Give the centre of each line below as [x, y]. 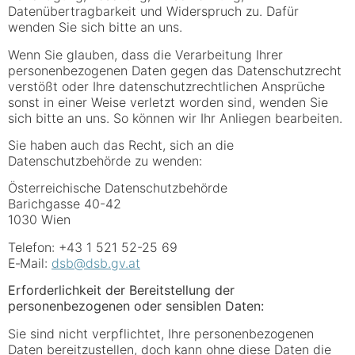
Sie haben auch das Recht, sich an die [121, 145]
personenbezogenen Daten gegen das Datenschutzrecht [175, 70]
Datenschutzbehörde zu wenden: [105, 161]
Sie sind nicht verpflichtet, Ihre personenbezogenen [161, 333]
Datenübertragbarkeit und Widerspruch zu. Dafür [153, 11]
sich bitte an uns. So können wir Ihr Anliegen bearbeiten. [177, 118]
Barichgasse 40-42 [65, 204]
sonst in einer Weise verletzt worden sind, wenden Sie [168, 102]
